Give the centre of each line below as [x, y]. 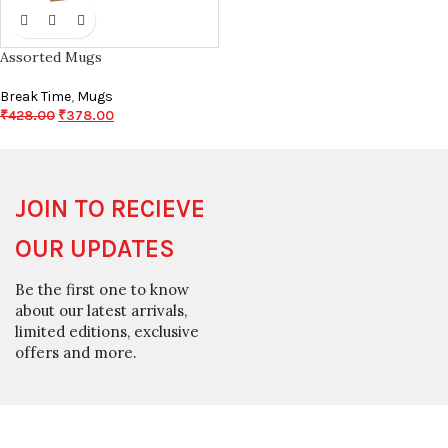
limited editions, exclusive [107, 331]
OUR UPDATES [95, 248]
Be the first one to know [102, 289]
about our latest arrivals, [101, 310]
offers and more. [76, 352]
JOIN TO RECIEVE [110, 208]
